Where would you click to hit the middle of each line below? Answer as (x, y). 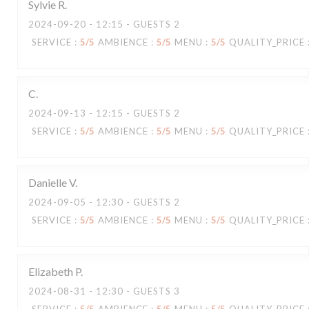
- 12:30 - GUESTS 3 (133, 291)
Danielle (48, 182)
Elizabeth (51, 271)
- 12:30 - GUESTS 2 (133, 202)
